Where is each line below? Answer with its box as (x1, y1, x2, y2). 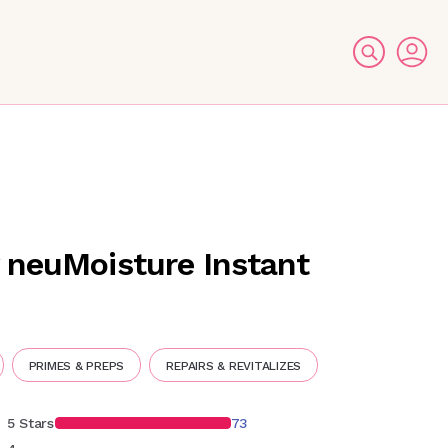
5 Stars (6, 415, 54, 431)
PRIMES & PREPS (28, 359, 125, 373)
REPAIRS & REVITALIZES (166, 359, 302, 373)
